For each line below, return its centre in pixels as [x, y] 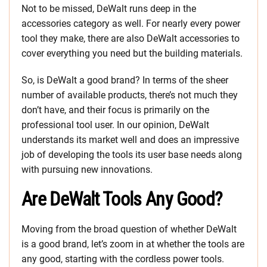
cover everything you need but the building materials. [132, 53]
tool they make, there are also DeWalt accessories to [131, 38]
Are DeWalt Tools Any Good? [122, 199]
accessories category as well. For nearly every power [131, 24]
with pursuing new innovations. [87, 170]
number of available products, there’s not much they [130, 95]
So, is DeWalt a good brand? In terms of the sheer [125, 80]
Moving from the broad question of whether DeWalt [129, 229]
